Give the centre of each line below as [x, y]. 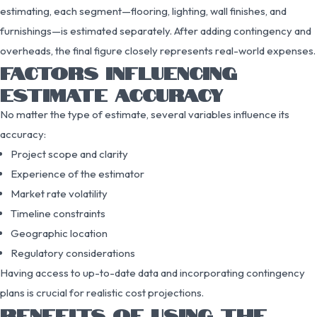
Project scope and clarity [69, 154]
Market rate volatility [59, 193]
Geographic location [59, 233]
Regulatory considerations [73, 253]
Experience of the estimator [77, 173]
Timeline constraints [58, 213]
